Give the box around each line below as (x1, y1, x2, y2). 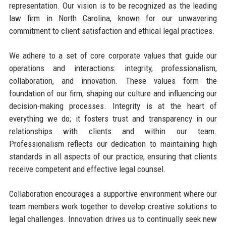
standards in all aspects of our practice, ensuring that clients (9, 151, 217, 161)
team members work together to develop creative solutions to (9, 201, 217, 211)
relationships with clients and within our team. (9, 126, 217, 136)
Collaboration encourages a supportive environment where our (9, 188, 217, 199)
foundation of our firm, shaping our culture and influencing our (9, 88, 217, 98)
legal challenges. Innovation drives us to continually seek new (9, 213, 217, 224)
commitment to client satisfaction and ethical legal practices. (9, 25, 215, 36)
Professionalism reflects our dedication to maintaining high (9, 138, 217, 149)
